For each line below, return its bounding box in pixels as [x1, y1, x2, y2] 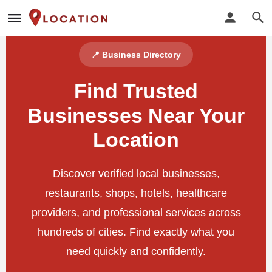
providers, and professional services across [31, 206, 241, 219]
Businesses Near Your [27, 104, 245, 127]
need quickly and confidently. [66, 245, 206, 257]
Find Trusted [74, 80, 198, 103]
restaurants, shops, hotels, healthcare [45, 187, 227, 199]
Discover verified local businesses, [52, 168, 220, 180]
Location [93, 128, 179, 151]
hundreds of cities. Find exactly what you [38, 226, 234, 238]
